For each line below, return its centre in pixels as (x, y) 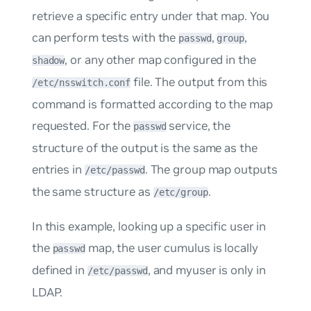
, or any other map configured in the (160, 59)
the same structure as (92, 191)
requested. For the (82, 125)
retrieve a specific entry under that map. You (151, 16)
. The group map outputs (211, 169)
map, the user (125, 248)
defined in (59, 270)
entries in (58, 169)
